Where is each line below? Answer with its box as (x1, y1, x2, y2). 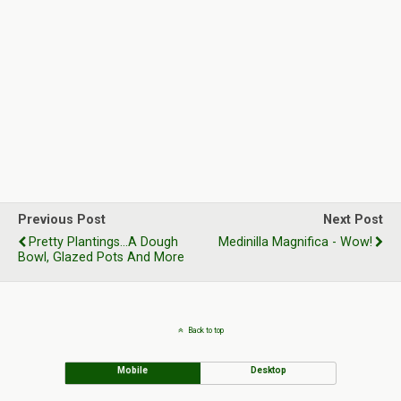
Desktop (250, 365, 286, 375)
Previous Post (18, 212, 106, 227)
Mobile (117, 365, 149, 375)
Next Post (323, 212, 383, 227)
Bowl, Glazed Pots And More (18, 250, 184, 265)
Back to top (187, 326, 224, 335)
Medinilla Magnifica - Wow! (218, 235, 372, 250)
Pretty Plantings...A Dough (29, 235, 178, 250)
